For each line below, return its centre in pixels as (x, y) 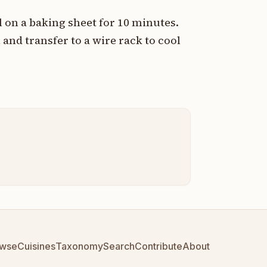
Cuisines (36, 247)
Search (119, 247)
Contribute (159, 247)
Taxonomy (79, 247)
